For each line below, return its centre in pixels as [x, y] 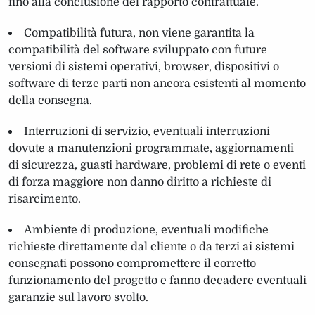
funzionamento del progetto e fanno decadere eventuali [157, 280]
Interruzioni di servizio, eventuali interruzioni [147, 131]
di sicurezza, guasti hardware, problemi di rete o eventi [157, 165]
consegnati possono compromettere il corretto [132, 263]
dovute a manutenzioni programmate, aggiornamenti [151, 148]
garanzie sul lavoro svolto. [78, 297]
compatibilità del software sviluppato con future [138, 50]
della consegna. [50, 100]
